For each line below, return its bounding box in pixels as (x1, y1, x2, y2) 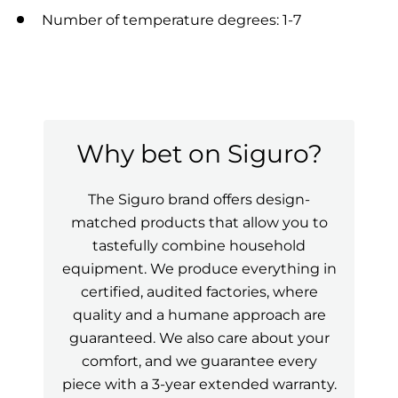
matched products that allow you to (70, 212, 328, 231)
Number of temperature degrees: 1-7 (42, 11, 301, 29)
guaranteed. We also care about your (68, 328, 330, 346)
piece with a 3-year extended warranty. (61, 374, 337, 393)
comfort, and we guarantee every (81, 351, 317, 370)
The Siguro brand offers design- (88, 189, 310, 208)
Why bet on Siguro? (76, 138, 322, 169)
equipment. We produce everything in (61, 259, 337, 277)
